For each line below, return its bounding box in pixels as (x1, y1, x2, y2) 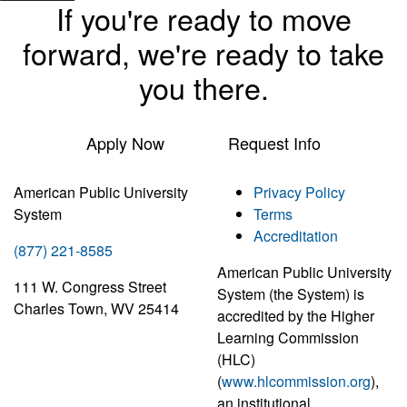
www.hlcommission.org (222, 370, 371, 392)
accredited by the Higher (217, 304, 374, 326)
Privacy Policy (253, 181, 345, 203)
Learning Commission (217, 326, 359, 348)
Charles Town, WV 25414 (14, 297, 179, 319)
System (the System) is (217, 283, 364, 304)
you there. (138, 65, 269, 108)
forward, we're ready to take (23, 31, 384, 74)
